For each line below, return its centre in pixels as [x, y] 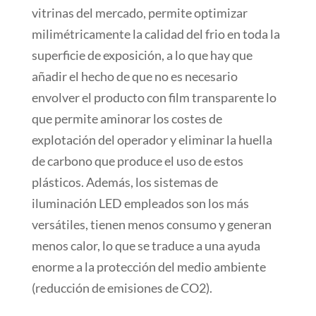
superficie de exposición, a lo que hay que [142, 55]
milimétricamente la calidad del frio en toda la [156, 34]
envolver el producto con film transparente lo [154, 97]
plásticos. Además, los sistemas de [124, 182]
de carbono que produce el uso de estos [137, 160]
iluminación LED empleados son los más [140, 203]
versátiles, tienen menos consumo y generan [151, 224]
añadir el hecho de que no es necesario [134, 76]
